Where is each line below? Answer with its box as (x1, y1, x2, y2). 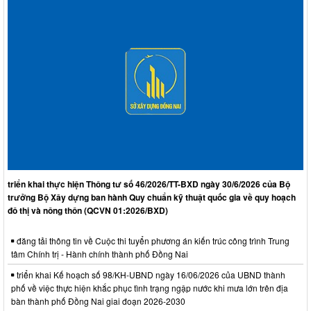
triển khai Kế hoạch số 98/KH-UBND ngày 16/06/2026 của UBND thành (15, 269, 285, 281)
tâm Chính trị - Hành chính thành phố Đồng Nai (11, 248, 188, 260)
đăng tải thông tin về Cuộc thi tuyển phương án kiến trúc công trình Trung (15, 235, 289, 247)
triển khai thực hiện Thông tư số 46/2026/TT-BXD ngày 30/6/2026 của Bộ (8, 178, 290, 191)
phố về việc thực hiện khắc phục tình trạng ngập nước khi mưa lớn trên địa (11, 282, 288, 294)
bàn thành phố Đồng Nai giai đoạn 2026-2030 (11, 295, 185, 308)
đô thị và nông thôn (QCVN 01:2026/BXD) (8, 204, 168, 217)
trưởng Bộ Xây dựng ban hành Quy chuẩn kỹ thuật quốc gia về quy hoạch (8, 191, 296, 204)
